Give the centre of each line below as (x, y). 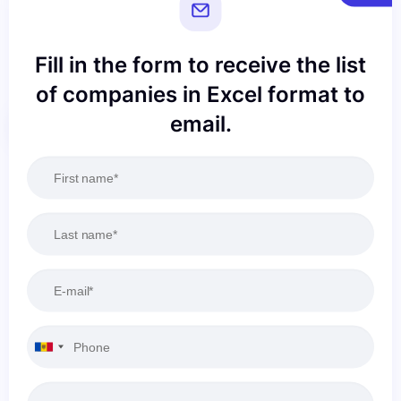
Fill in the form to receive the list (200, 64)
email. (200, 123)
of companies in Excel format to (200, 94)
